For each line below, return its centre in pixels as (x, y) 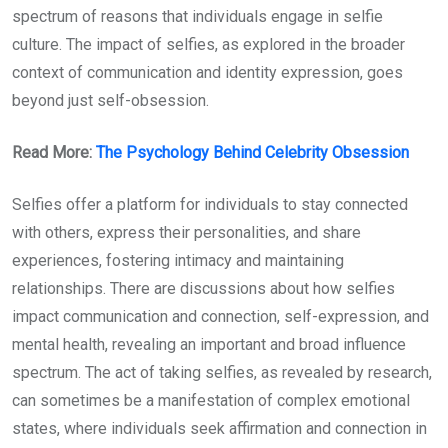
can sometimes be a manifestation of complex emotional (211, 400)
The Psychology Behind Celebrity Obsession (252, 152)
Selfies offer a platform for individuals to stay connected (210, 204)
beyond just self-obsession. (110, 100)
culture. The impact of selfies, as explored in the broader (208, 44)
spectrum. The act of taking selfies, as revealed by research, (222, 372)
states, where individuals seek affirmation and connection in (219, 428)
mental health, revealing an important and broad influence (209, 344)
